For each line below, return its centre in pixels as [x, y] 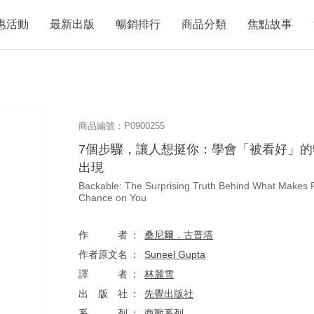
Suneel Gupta [175, 254]
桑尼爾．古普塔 [179, 235]
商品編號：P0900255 [122, 126]
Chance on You [113, 198]
